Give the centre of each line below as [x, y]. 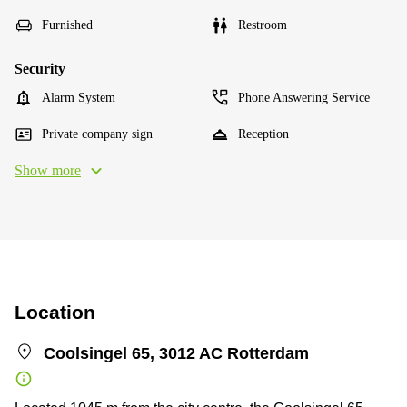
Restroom [263, 25]
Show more [48, 170]
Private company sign [97, 134]
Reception [263, 134]
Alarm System [79, 97]
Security [40, 68]
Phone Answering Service [304, 97]
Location [55, 312]
